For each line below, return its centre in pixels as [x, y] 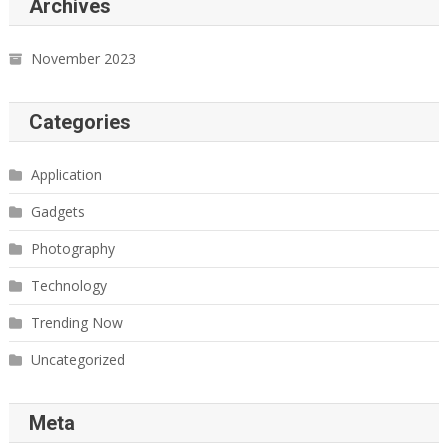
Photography [72, 248]
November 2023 [83, 58]
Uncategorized [77, 359]
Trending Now [76, 322]
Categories [79, 121]
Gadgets [57, 211]
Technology [68, 285]
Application [66, 174]
